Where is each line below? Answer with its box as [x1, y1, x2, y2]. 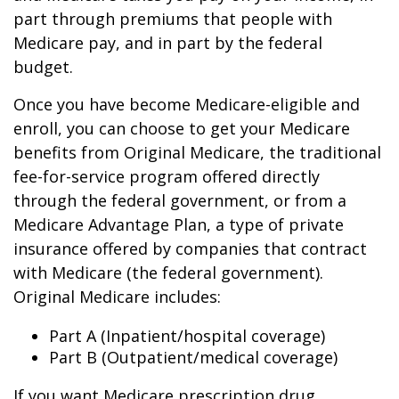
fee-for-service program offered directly [13, 166, 320, 187]
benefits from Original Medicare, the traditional [13, 142, 381, 163]
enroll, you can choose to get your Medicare [13, 118, 350, 139]
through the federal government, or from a [13, 190, 346, 211]
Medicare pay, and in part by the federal [13, 32, 322, 53]
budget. [13, 56, 73, 77]
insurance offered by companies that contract [13, 238, 367, 259]
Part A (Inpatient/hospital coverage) [49, 325, 325, 346]
